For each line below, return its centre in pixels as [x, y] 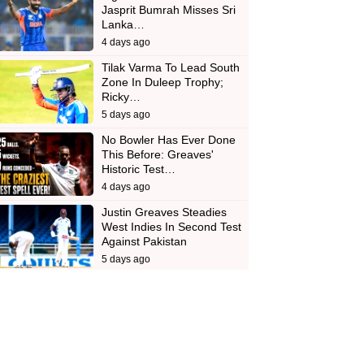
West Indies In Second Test [171, 227]
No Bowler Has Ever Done [168, 140]
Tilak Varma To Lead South [170, 68]
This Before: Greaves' [157, 155]
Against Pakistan [144, 242]
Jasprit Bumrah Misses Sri [168, 10]
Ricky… [121, 97]
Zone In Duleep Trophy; [162, 82]
